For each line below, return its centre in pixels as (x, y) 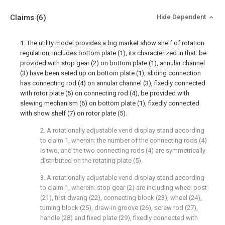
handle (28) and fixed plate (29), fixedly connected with (119, 218)
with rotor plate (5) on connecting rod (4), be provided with (105, 93)
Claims (23, 18)
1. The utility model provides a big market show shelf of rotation (112, 43)
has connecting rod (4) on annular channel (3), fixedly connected (113, 83)
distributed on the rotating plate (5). (91, 160)
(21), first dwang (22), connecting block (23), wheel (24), (121, 198)
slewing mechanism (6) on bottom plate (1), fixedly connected (110, 103)
